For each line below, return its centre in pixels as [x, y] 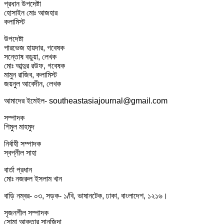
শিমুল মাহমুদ [19, 127]
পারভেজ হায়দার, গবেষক [34, 48]
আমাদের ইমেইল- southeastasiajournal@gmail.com [86, 101]
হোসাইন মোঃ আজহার [31, 13]
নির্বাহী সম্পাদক [22, 144]
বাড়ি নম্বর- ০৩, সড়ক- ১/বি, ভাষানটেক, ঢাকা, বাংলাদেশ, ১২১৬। [86, 196]
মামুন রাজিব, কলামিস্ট [30, 75]
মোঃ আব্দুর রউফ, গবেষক [34, 66]
